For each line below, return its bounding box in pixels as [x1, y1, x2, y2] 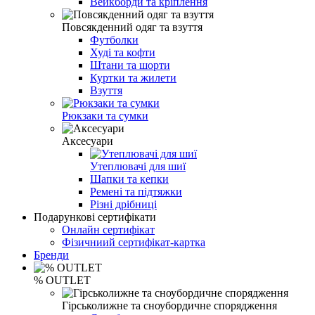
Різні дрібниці [90, 198, 157, 210]
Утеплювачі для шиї [90, 160, 186, 172]
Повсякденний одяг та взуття [62, 20, 202, 33]
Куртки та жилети [90, 71, 176, 84]
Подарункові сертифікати [34, 210, 156, 223]
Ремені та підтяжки [90, 185, 182, 198]
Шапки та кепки [90, 172, 169, 185]
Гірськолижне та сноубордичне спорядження [62, 299, 277, 311]
